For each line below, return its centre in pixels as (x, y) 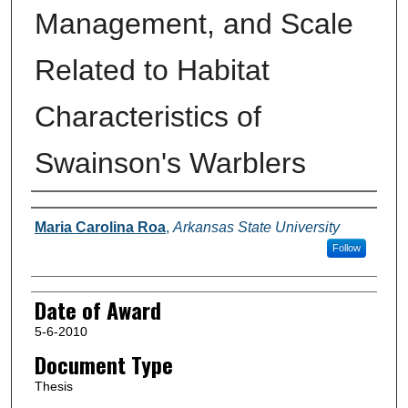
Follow (346, 247)
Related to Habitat (152, 70)
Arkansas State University (256, 227)
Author (57, 210)
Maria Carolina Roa (100, 227)
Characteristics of (148, 116)
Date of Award (97, 309)
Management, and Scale (194, 23)
